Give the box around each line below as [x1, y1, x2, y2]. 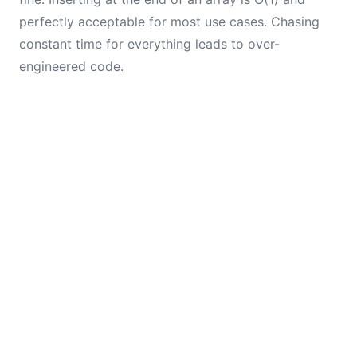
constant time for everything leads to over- [19, 36, 280, 52]
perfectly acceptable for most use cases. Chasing [19, 14, 320, 29]
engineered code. [19, 58, 124, 74]
